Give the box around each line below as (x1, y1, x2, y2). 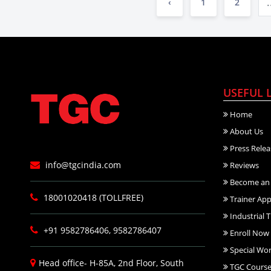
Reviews (227, 160, 259, 171)
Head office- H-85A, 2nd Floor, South (39, 257, 184, 269)
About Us (227, 126, 263, 137)
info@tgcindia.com (43, 159, 121, 171)
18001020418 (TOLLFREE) (41, 192, 143, 203)
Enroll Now (227, 227, 269, 238)
